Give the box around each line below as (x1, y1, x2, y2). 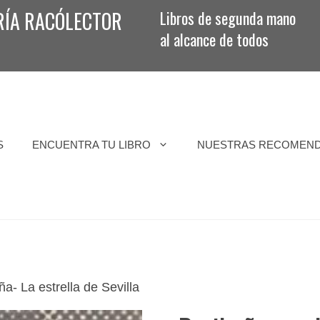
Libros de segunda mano (160, 6, 296, 29)
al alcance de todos (160, 28, 269, 51)
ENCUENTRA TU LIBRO (32, 139, 151, 151)
